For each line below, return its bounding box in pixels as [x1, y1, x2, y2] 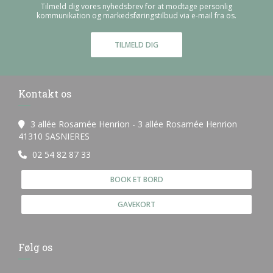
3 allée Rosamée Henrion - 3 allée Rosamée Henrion [30, 118, 237, 130]
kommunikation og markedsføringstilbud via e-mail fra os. [37, 10, 236, 21]
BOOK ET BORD [110, 174, 163, 185]
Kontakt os [18, 87, 71, 100]
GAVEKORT [118, 199, 155, 210]
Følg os [18, 241, 52, 253]
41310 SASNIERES [18, 130, 90, 142]
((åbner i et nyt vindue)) [89, 130, 180, 141]
